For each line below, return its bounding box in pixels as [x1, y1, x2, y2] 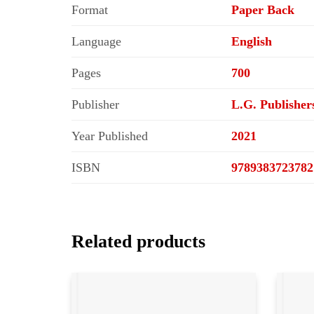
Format [71, 3, 108, 18]
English [231, 34, 272, 49]
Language [71, 34, 121, 49]
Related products [71, 231, 205, 252]
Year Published [71, 129, 148, 144]
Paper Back [231, 3, 294, 18]
